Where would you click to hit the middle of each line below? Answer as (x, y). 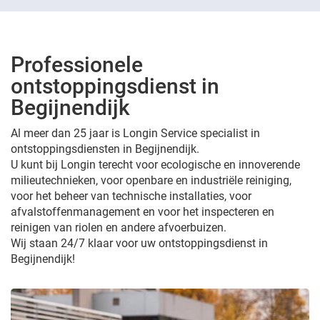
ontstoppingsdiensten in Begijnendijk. (105, 149)
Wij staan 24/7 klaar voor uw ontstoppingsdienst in (139, 243)
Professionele (77, 65)
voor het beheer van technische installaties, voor (131, 196)
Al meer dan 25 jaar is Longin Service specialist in (135, 133)
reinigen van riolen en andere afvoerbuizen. (119, 227)
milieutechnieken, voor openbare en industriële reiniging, (151, 180)
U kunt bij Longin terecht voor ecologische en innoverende (155, 165)
